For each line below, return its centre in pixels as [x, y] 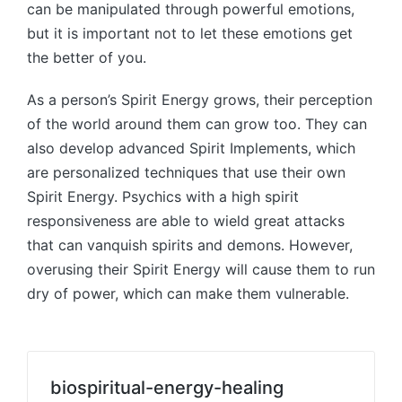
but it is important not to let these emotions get [190, 33]
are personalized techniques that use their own [186, 172]
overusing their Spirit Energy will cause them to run [201, 269]
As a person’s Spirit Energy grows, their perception [200, 99]
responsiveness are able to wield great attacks [186, 220]
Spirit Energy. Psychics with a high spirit [163, 196]
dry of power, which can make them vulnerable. [188, 293]
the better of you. [87, 57]
